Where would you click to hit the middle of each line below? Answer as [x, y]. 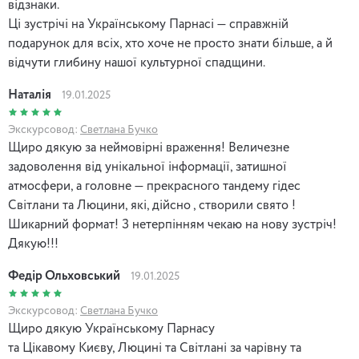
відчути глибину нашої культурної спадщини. [137, 63]
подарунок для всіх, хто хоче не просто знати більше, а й [170, 44]
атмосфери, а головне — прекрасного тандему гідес [154, 187]
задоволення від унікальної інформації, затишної [147, 167]
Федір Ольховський [64, 276]
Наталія [30, 95]
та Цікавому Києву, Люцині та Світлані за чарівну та [155, 349]
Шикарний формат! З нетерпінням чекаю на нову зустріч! [172, 225]
